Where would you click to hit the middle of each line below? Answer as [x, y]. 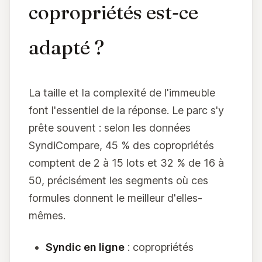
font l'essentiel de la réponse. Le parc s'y [126, 111]
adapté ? [66, 47]
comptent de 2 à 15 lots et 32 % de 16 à [126, 163]
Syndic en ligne [85, 247]
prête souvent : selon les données [110, 128]
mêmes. [47, 216]
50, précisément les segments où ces [118, 181]
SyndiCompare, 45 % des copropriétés [121, 146]
